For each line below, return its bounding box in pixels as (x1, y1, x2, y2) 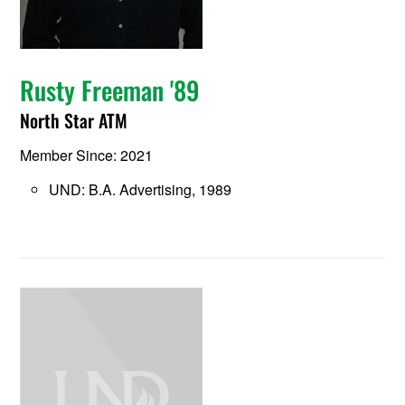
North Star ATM (20, 107, 128, 135)
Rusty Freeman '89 (20, 71, 201, 109)
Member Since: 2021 (20, 145, 154, 166)
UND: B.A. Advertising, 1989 (49, 179, 232, 201)
